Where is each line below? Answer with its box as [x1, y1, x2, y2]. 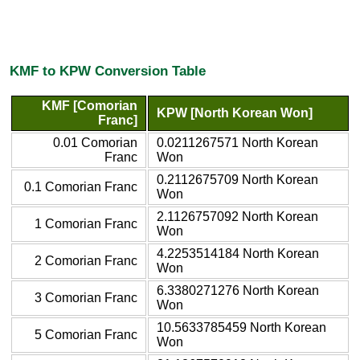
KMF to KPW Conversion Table [10, 63, 206, 80]
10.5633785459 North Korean [157, 320, 326, 334]
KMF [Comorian [42, 98, 137, 112]
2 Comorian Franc [35, 253, 137, 268]
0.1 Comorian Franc [24, 179, 137, 194]
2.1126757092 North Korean [157, 209, 318, 223]
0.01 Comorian [53, 135, 137, 149]
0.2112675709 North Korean [157, 172, 318, 186]
